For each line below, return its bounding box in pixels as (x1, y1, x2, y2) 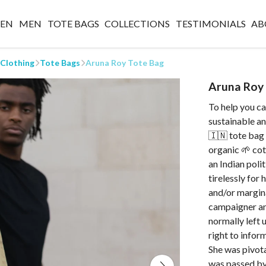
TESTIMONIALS (175, 18, 246, 29)
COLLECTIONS (104, 18, 170, 29)
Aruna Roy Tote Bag (85, 58, 164, 68)
